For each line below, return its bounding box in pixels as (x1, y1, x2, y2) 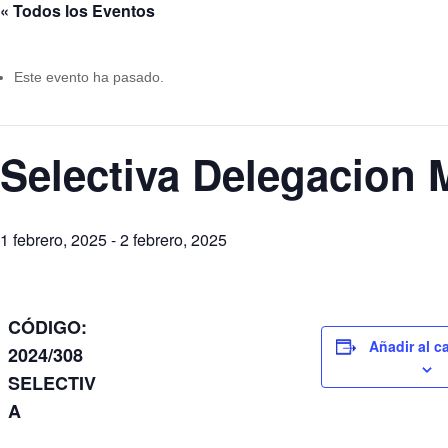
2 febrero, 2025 (120, 228, 227, 251)
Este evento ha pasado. (14, 69, 164, 85)
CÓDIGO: (8, 314, 88, 341)
